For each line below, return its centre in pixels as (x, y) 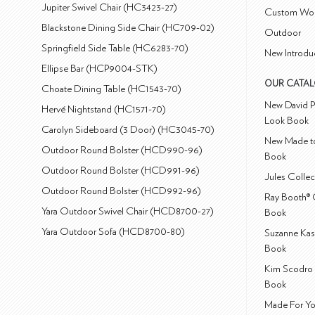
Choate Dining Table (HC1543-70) (112, 89)
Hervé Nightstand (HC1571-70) (104, 110)
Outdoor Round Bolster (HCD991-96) (121, 171)
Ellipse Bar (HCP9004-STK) (100, 69)
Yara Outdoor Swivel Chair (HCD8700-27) (128, 212)
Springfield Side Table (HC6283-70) (115, 49)
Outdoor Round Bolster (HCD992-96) (122, 191)
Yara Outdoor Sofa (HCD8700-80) (114, 232)
